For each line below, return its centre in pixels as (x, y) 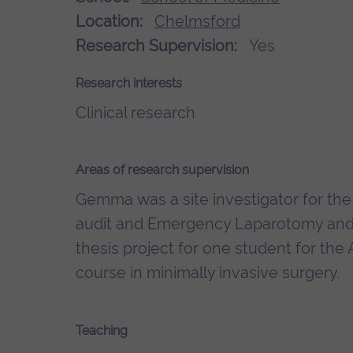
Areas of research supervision (162, 170)
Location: (109, 21)
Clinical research (136, 112)
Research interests (129, 83)
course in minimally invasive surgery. (208, 273)
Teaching (102, 331)
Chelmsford (197, 21)
